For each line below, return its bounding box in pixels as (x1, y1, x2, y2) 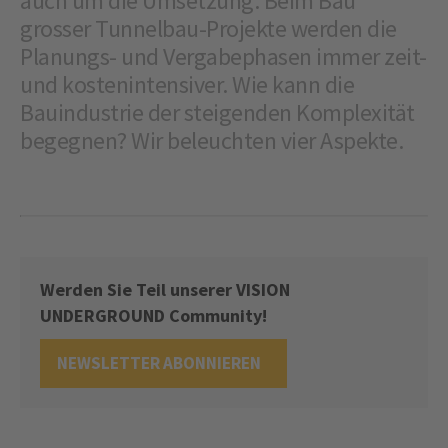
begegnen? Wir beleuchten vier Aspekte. (20, 125, 408, 157)
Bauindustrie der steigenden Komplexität (20, 97, 415, 129)
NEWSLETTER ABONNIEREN (57, 352, 270, 375)
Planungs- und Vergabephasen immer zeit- (20, 41, 427, 73)
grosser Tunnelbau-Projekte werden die (20, 13, 397, 45)
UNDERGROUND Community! (40, 304, 267, 328)
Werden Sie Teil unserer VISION (40, 278, 290, 302)
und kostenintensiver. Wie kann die (20, 69, 354, 101)
